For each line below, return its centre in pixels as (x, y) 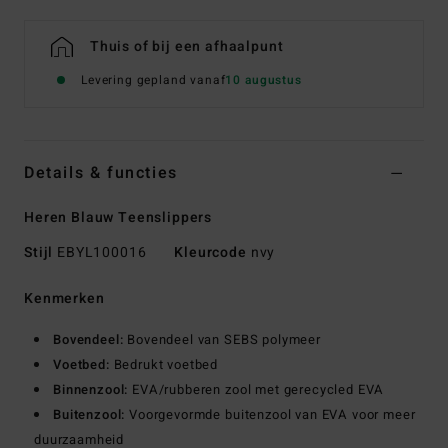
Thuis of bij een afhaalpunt (186, 46)
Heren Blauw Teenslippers (118, 217)
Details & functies (101, 172)
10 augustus (263, 79)
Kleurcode (210, 252)
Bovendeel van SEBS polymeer (222, 339)
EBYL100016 (102, 252)
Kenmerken (64, 298)
